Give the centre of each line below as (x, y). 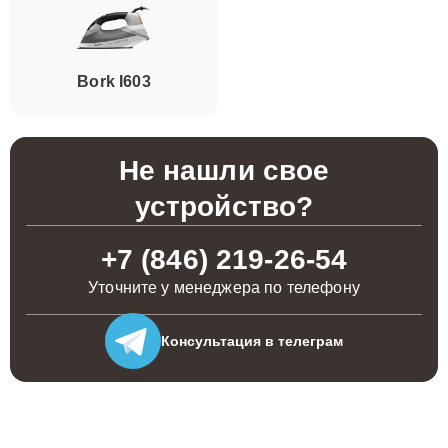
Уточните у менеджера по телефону (224, 287)
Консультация (211, 340)
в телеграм (302, 340)
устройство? (224, 206)
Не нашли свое (224, 170)
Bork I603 (114, 81)
